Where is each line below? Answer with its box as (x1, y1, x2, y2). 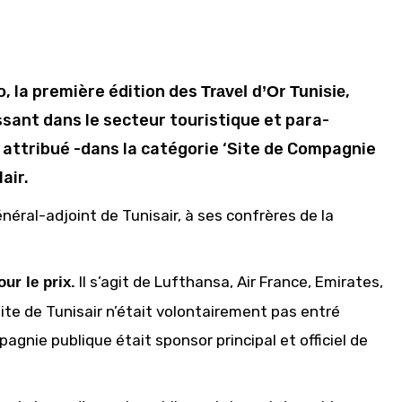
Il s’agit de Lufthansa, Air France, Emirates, (75, 273, 383, 291)
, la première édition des (6, 82, 201, 101)
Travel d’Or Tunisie (201, 83, 345, 100)
